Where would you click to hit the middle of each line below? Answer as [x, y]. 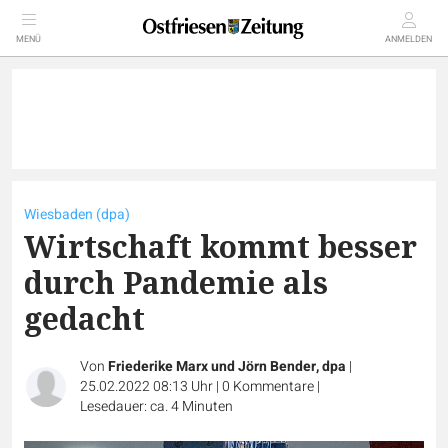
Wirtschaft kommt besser [220, 246]
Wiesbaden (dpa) [77, 214]
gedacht [84, 318]
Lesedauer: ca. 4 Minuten [156, 406]
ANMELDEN [408, 39]
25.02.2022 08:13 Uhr [148, 386]
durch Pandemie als [176, 282]
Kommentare [273, 386]
